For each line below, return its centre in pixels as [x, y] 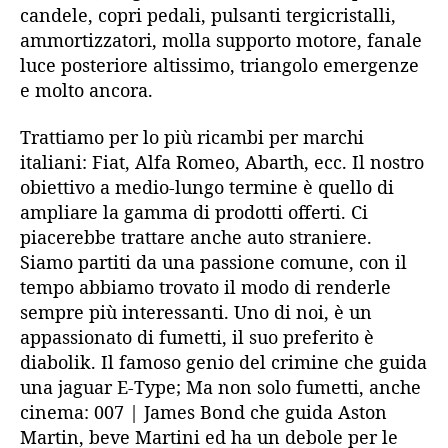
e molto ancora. [86, 89]
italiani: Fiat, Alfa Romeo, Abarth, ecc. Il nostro [222, 162]
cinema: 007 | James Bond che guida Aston [203, 412]
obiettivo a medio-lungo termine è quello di [207, 187]
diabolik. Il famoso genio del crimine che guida [223, 362]
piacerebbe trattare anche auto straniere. [196, 237]
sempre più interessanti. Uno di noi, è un [196, 312]
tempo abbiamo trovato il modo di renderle [205, 287]
